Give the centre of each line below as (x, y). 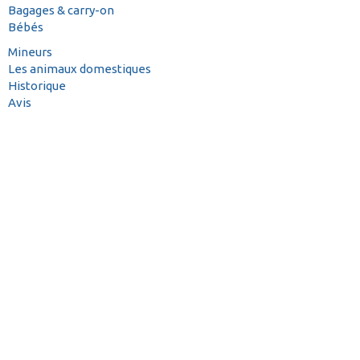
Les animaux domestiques (80, 69)
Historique (37, 86)
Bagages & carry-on (61, 10)
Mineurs (30, 52)
